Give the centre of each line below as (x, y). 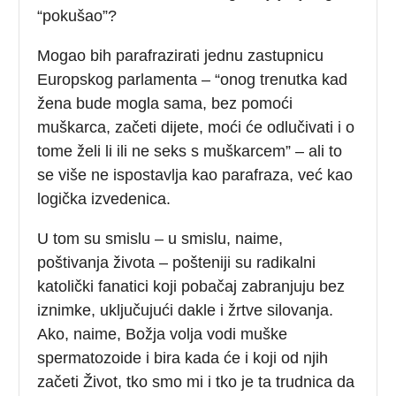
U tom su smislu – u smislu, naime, (160, 238)
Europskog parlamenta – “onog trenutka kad (193, 79)
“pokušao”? (77, 15)
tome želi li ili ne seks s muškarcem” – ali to (190, 151)
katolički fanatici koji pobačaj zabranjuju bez (191, 286)
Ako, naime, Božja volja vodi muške (163, 334)
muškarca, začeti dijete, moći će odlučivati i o (196, 127)
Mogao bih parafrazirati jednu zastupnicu (181, 55)
